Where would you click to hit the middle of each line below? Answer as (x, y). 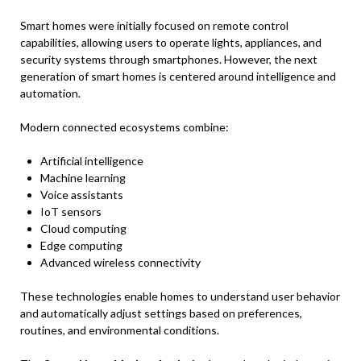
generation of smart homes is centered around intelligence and (178, 76)
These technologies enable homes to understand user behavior (180, 296)
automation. (50, 93)
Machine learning (83, 178)
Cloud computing (83, 228)
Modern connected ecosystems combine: (124, 127)
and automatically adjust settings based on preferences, (161, 313)
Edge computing (81, 245)
